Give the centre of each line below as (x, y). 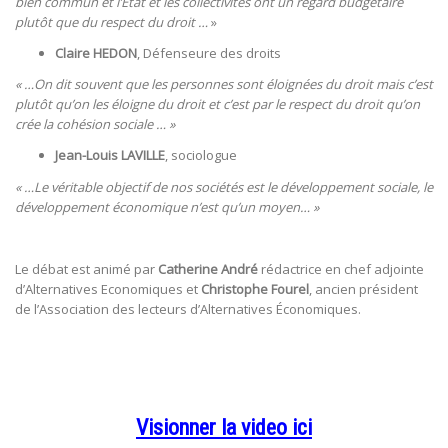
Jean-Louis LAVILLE (110, 155)
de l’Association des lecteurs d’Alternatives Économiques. (188, 308)
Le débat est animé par (86, 268)
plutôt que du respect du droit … (111, 22)
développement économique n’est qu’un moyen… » (167, 206)
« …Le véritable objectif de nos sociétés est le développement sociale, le (224, 186)
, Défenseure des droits (209, 53)
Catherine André (208, 268)
